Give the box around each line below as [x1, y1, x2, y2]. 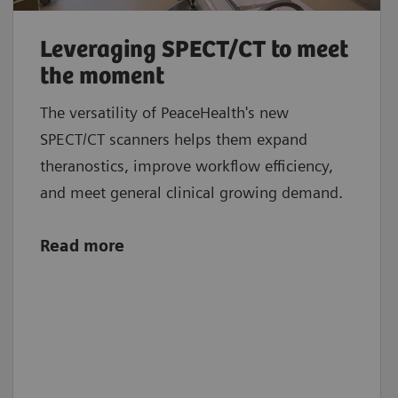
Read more [39, 235, 124, 255]
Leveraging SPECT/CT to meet [39, 36, 348, 64]
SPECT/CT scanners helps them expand [39, 129, 307, 148]
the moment [39, 62, 164, 91]
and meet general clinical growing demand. [39, 182, 343, 202]
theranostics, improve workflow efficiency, [39, 155, 333, 175]
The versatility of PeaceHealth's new [39, 102, 289, 122]
